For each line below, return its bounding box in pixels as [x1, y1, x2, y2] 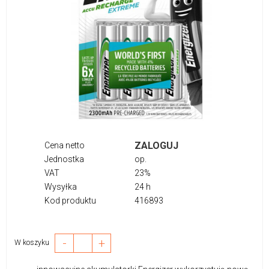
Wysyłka [44, 181, 77, 192]
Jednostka [44, 154, 84, 164]
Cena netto [44, 140, 85, 150]
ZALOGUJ [134, 139, 178, 151]
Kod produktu [44, 195, 96, 205]
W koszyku [14, 238, 55, 247]
